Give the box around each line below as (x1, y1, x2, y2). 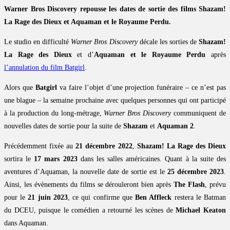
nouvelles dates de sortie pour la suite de (4, 122, 123, 130)
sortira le (4, 155, 34, 163)
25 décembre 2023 (167, 168, 224, 176)
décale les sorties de (137, 38, 199, 46)
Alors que (4, 84, 35, 92)
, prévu (205, 181, 226, 189)
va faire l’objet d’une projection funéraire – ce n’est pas (56, 84, 226, 92)
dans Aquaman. (4, 219, 48, 227)
